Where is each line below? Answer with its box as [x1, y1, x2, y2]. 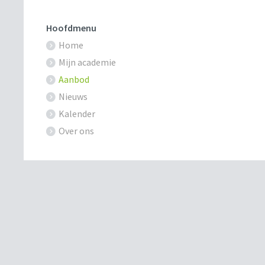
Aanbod [59, 73, 90, 86]
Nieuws [59, 91, 88, 103]
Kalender [59, 108, 96, 120]
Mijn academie [59, 56, 117, 69]
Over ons [59, 125, 95, 137]
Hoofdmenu [46, 22, 97, 34]
